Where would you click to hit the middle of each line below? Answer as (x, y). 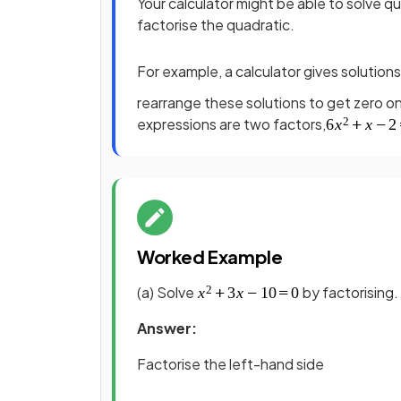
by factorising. (349, 292)
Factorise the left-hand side (230, 364)
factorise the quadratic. (216, 25)
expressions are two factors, (231, 124)
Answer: (167, 328)
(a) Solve (167, 292)
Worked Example (210, 256)
